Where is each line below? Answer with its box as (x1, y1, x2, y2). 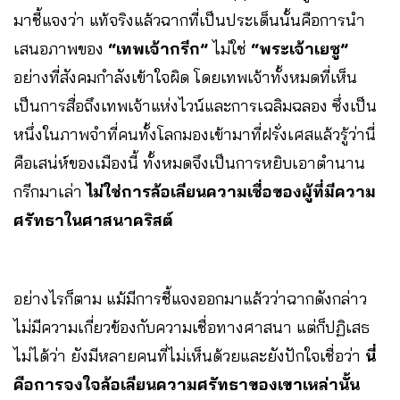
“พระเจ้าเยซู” (251, 38, 348, 60)
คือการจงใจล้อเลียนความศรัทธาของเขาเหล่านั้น (13, 374, 360, 396)
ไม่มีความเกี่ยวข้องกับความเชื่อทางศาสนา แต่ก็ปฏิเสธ (13, 317, 370, 338)
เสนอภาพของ (13, 38, 108, 60)
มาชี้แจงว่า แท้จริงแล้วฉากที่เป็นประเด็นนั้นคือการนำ (13, 10, 365, 31)
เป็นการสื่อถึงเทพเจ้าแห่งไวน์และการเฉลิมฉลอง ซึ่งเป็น (13, 96, 377, 117)
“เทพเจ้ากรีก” (108, 38, 208, 60)
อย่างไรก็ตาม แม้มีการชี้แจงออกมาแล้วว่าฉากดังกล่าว (13, 288, 367, 310)
